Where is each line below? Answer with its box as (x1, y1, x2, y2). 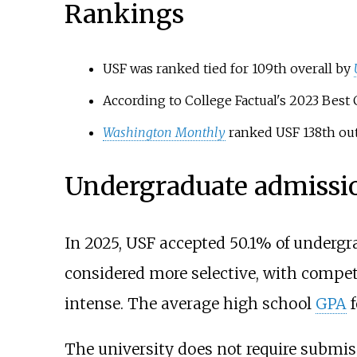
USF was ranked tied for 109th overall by (102, 60, 354, 76)
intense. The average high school (64, 293, 316, 313)
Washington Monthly (102, 124, 226, 140)
